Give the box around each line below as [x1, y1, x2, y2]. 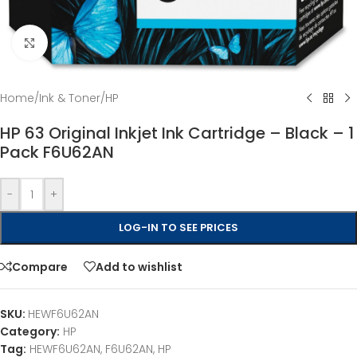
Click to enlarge [47, 35, 133, 49]
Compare [12, 258, 68, 275]
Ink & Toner [39, 90, 100, 106]
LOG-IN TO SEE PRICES [119, 220, 238, 235]
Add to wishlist [96, 258, 182, 275]
